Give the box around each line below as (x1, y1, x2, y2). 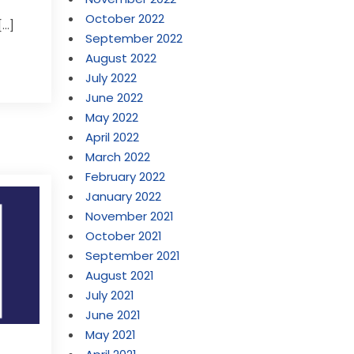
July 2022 (85, 70, 137, 86)
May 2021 (85, 326, 137, 343)
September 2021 (85, 247, 181, 264)
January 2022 (85, 188, 162, 205)
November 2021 (85, 208, 175, 224)
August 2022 (85, 50, 157, 66)
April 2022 (85, 129, 140, 145)
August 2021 (85, 267, 155, 284)
